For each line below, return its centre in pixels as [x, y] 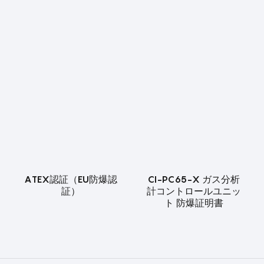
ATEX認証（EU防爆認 [70, 179]
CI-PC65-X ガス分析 [194, 179]
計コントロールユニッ [194, 191]
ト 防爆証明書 [194, 203]
